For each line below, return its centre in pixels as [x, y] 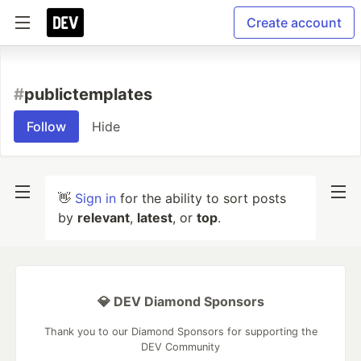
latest [155, 218]
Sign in [95, 198]
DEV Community [180, 347]
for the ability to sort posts [201, 198]
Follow [46, 127]
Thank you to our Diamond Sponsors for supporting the [180, 332]
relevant [104, 218]
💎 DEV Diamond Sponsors [180, 301]
